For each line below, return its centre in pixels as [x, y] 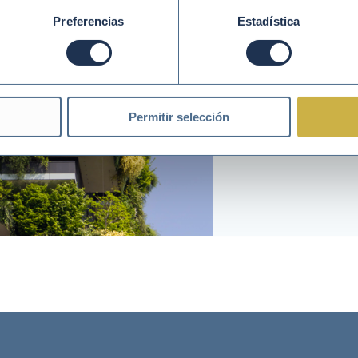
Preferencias [89, 21]
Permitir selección [179, 117]
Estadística [268, 21]
